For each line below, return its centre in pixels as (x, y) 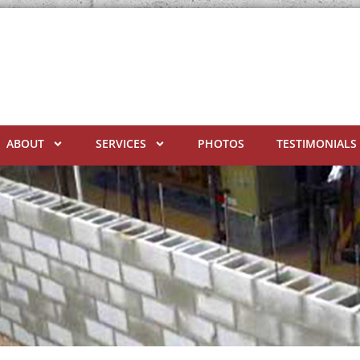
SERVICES (121, 143)
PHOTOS (221, 143)
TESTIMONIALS (316, 143)
